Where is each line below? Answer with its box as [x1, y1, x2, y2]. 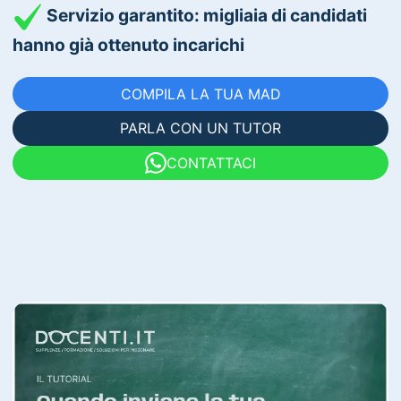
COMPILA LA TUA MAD [120, 85, 281, 104]
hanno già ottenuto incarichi [13, 33, 245, 55]
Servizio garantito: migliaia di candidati [43, 4, 368, 26]
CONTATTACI [166, 153, 256, 172]
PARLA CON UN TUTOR [120, 119, 281, 138]
